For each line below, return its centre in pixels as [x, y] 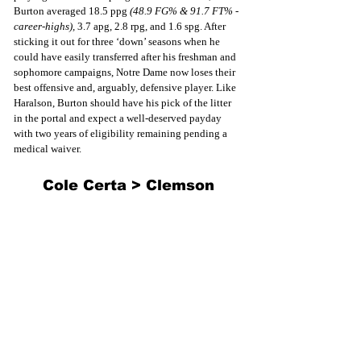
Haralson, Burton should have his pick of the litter [124, 102]
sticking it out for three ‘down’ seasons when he [118, 41]
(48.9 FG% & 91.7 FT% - [185, 10]
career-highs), [46, 26]
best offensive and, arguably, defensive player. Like [126, 87]
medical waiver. [48, 148]
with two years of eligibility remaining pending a [122, 133]
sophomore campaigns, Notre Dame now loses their [126, 72]
